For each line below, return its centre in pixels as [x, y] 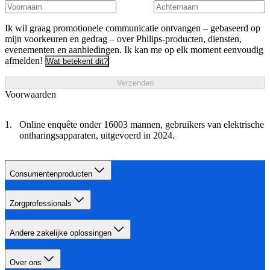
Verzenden [135, 83]
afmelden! [24, 60]
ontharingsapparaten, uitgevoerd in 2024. [97, 135]
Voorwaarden [30, 94]
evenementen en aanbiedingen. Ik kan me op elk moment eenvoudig [134, 49]
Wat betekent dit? [77, 61]
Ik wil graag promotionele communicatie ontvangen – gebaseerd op [133, 28]
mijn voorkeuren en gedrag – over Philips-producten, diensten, [123, 39]
